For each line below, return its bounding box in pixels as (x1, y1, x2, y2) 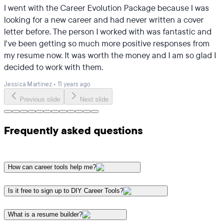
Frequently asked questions (4, 123, 143, 138)
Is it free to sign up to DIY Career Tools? (8, 187, 123, 195)
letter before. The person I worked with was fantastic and (4, 26, 53, 37)
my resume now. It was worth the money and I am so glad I (4, 49, 65, 61)
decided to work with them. (4, 61, 103, 73)
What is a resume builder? (8, 211, 82, 219)
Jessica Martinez (4, 80, 52, 88)
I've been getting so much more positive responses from (4, 37, 210, 49)
